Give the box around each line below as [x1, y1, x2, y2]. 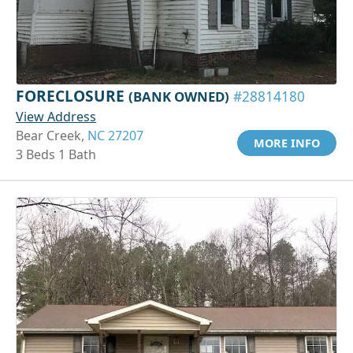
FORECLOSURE [16, 84, 128, 106]
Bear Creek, [16, 126, 87, 144]
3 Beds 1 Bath [16, 145, 96, 163]
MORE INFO [254, 135, 320, 150]
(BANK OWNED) [128, 87, 229, 106]
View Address [16, 107, 96, 125]
